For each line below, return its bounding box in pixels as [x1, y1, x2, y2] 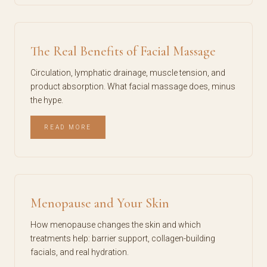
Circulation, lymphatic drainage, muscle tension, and [30, 68, 225, 77]
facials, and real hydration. [30, 247, 129, 257]
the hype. [30, 95, 63, 105]
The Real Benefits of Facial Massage [30, 44, 216, 59]
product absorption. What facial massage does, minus [30, 82, 235, 91]
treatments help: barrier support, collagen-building [30, 234, 215, 243]
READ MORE [44, 124, 92, 131]
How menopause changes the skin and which [30, 220, 201, 229]
